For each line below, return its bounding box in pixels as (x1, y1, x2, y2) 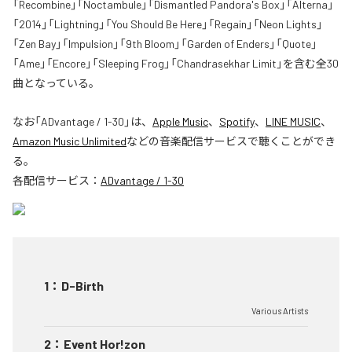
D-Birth (61, 278, 104, 293)
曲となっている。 (13, 76, 100, 90)
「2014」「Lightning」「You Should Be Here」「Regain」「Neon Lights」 (13, 17, 323, 31)
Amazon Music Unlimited (13, 134, 126, 148)
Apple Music (152, 115, 208, 128)
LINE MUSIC (266, 115, 321, 128)
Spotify (219, 115, 255, 128)
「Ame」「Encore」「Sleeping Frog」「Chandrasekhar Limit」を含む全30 (13, 57, 339, 70)
